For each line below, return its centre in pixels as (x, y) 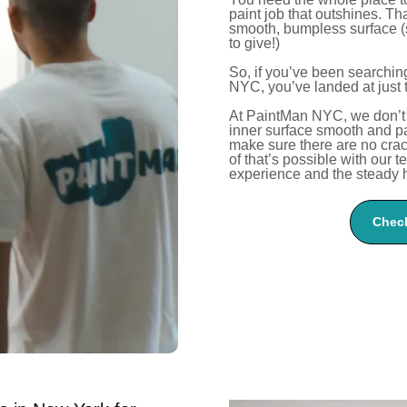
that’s (262, 160)
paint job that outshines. (308, 15)
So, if (248, 73)
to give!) (255, 44)
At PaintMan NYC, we (302, 116)
